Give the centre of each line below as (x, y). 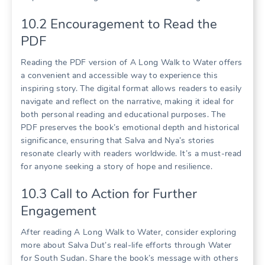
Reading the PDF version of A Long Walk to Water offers (132, 63)
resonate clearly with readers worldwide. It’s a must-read (131, 154)
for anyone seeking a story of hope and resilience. (117, 167)
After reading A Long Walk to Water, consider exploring (129, 232)
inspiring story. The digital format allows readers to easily (131, 89)
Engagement (59, 211)
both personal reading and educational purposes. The (123, 115)
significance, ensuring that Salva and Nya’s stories (118, 141)
